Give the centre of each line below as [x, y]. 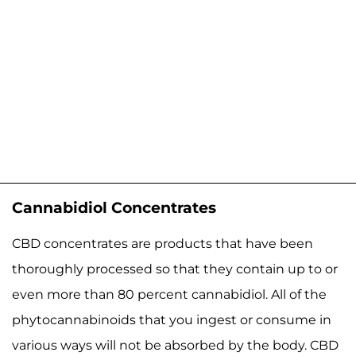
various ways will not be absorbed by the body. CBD [175, 346]
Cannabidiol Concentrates [114, 207]
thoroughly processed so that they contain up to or [175, 269]
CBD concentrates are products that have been [163, 244]
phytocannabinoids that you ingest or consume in [172, 320]
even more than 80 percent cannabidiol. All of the [169, 295]
